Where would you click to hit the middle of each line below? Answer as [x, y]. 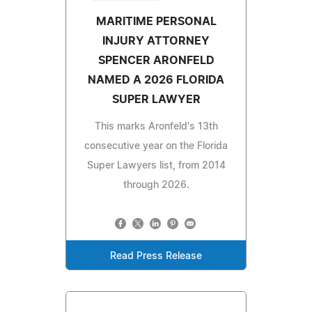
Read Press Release [156, 256]
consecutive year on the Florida [156, 146]
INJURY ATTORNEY [156, 41]
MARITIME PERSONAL [156, 21]
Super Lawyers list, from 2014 [156, 165]
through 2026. [156, 185]
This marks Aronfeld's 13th [156, 126]
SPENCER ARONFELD [156, 60]
